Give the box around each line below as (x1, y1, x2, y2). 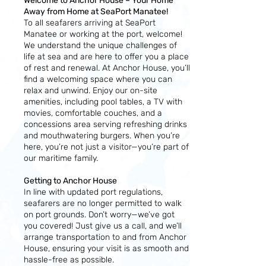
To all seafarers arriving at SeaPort (24, 18, 156, 28)
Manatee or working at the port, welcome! (24, 29, 182, 39)
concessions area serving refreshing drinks (24, 119, 187, 129)
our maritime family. (24, 153, 98, 163)
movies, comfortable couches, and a (24, 108, 162, 118)
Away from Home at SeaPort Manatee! (24, 7, 168, 17)
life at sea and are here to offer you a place (24, 52, 189, 62)
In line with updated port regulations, (24, 187, 163, 197)
